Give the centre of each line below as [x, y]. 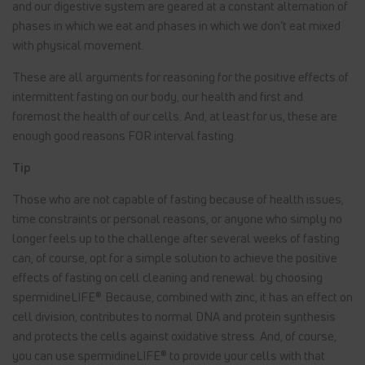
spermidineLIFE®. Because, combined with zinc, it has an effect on [182, 297]
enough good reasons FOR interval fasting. [124, 136]
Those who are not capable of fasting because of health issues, [178, 199]
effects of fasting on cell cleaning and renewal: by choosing [167, 277]
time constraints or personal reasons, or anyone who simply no [177, 219]
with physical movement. [78, 45]
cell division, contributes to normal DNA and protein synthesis [174, 317]
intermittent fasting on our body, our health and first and [158, 97]
